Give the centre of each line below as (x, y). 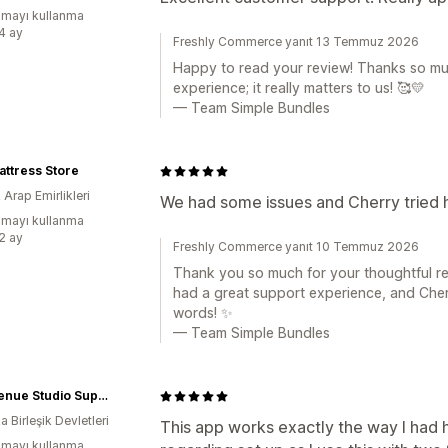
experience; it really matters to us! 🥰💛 (299, 87)
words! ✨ (203, 312)
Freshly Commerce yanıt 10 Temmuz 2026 (296, 246)
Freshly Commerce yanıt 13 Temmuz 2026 (296, 41)
